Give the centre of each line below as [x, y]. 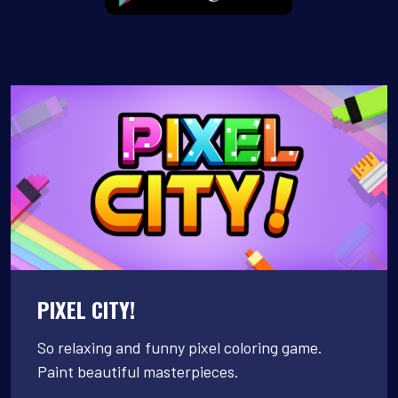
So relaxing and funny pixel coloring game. [180, 347]
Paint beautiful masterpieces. [138, 371]
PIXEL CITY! [86, 309]
